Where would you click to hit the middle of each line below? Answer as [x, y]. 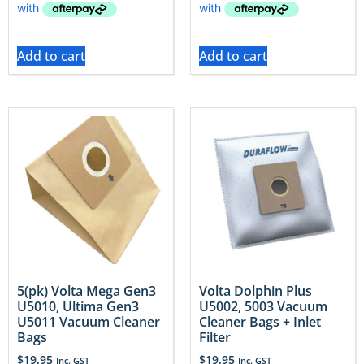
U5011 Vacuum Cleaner [89, 322]
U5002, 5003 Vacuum [263, 307]
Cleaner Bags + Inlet [260, 322]
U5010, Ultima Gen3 [78, 307]
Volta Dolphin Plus [256, 291]
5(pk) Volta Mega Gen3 [87, 291]
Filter [215, 338]
